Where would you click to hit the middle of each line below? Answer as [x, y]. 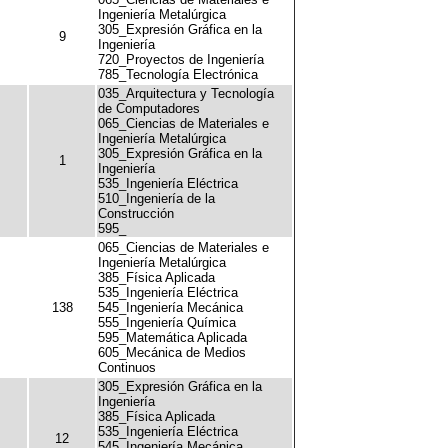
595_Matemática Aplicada [172, 337]
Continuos [127, 367]
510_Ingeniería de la [156, 198]
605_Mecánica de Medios [172, 352]
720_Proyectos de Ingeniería [181, 59]
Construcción [136, 213]
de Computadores [149, 108]
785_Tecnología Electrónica [178, 74]
